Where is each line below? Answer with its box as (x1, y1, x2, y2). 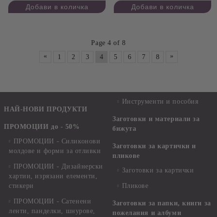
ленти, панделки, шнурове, (9, 207, 95, 215)
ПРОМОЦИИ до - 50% (4, 123, 80, 131)
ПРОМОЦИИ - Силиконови (13, 138, 101, 145)
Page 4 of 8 (91, 39, 126, 47)
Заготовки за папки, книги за (112, 200, 211, 207)
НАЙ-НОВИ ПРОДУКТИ (4, 106, 88, 113)
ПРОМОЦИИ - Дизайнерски (13, 163, 103, 170)
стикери (9, 182, 34, 190)
